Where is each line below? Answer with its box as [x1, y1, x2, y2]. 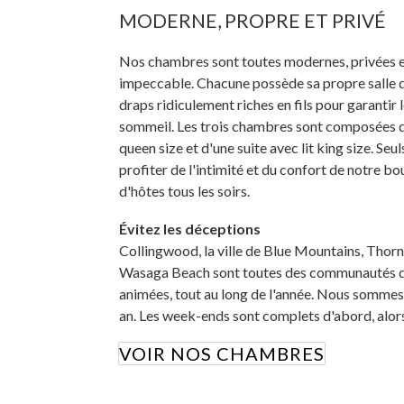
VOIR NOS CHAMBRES [119, 342, 325, 364]
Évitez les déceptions [119, 219, 261, 237]
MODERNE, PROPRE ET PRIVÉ [119, 8, 386, 32]
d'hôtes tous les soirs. [119, 181, 250, 199]
